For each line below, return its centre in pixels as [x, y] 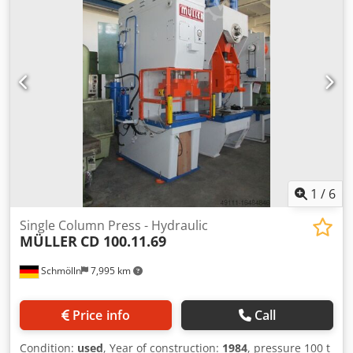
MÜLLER [48, 241]
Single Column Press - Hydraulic [114, 225]
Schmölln [60, 270]
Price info [101, 315]
